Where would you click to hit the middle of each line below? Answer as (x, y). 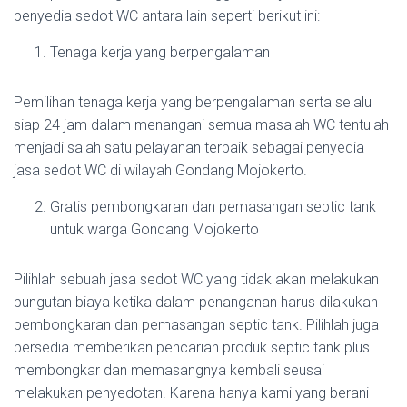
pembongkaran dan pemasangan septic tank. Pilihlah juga (196, 324)
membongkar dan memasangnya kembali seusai (169, 370)
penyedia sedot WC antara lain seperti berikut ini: (167, 15)
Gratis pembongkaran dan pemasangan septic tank (213, 206)
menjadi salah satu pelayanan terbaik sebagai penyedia (189, 147)
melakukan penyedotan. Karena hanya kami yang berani (191, 392)
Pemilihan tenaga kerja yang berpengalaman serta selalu (193, 102)
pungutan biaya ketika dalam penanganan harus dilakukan (196, 302)
